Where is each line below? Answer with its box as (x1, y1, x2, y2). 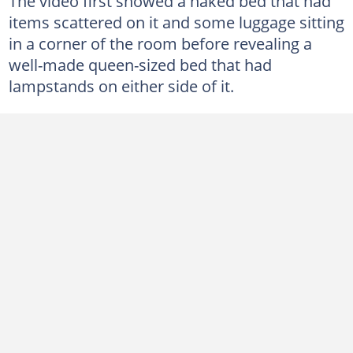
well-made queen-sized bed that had (8, 53, 272, 76)
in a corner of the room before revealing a (8, 32, 312, 54)
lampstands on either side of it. (8, 74, 234, 97)
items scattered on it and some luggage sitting (8, 10, 344, 33)
